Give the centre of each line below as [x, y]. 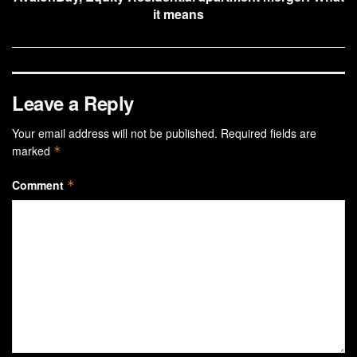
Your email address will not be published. [115, 133]
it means [178, 14]
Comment [39, 184]
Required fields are [269, 133]
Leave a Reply [73, 102]
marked [33, 150]
